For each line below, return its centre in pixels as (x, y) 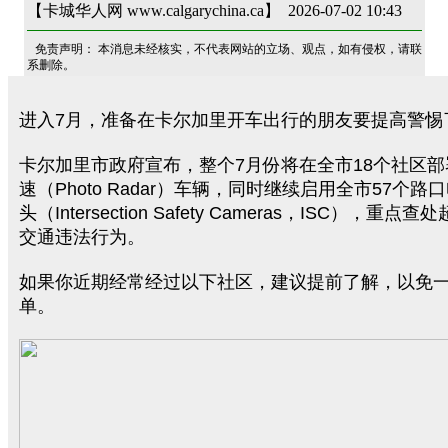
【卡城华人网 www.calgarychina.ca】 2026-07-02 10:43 (214, 10)
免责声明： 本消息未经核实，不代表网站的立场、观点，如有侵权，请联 (228, 49)
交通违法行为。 (82, 237)
